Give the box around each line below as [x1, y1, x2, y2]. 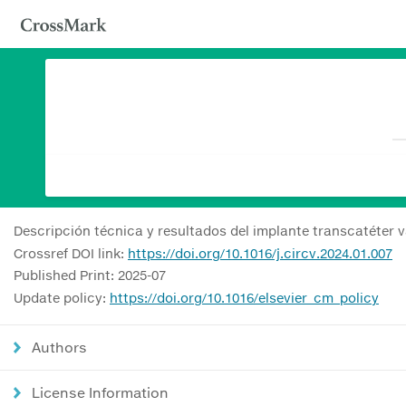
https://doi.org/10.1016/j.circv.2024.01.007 [128, 245, 392, 261]
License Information [32, 383, 169, 401]
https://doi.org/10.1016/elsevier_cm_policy [110, 289, 379, 305]
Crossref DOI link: [14, 245, 128, 261]
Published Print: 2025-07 [14, 267, 166, 283]
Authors [32, 338, 87, 355]
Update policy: [14, 289, 110, 305]
